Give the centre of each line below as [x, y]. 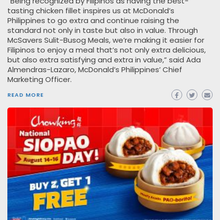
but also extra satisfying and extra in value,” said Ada [104, 60]
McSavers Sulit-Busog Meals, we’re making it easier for [106, 40]
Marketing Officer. [40, 80]
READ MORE [26, 95]
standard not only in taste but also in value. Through [103, 30]
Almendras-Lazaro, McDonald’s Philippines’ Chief [95, 70]
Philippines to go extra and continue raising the [93, 21]
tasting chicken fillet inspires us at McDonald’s [91, 11]
